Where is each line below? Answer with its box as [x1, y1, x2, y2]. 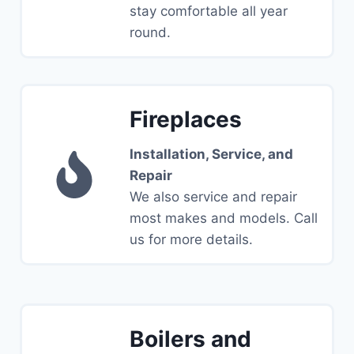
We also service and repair [130, 189, 297, 205]
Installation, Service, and [130, 146, 293, 163]
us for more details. [130, 232, 253, 248]
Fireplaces [130, 106, 242, 134]
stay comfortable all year [130, 3, 288, 20]
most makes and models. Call [130, 210, 318, 227]
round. [130, 24, 171, 41]
